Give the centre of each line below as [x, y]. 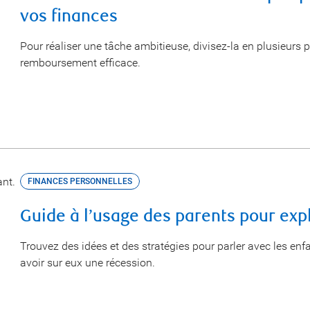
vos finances [69, 16]
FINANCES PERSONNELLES [80, 181]
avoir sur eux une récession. [87, 263]
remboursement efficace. [80, 63]
